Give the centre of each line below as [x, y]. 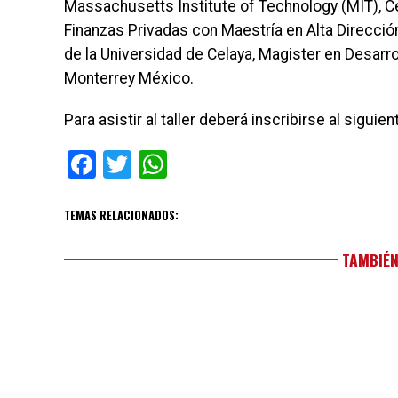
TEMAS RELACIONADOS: [121, 216]
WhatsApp [231, 165]
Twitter [175, 165]
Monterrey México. [129, 79]
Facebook [155, 165]
